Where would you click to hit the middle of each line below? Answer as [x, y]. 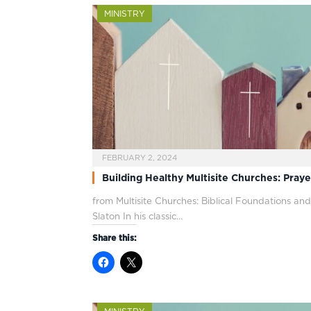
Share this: [115, 237]
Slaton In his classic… [137, 216]
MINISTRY [125, 14]
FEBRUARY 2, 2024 [140, 157]
